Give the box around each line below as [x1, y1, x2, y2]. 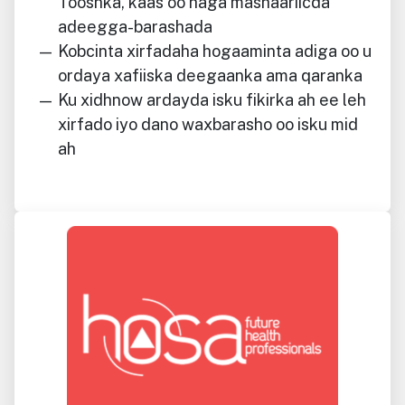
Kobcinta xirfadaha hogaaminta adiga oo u [58, 41, 372, 61]
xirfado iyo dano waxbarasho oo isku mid [58, 114, 358, 134]
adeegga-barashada [58, 16, 212, 36]
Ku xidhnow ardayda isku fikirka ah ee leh [58, 89, 366, 109]
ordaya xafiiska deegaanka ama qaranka [58, 65, 363, 85]
